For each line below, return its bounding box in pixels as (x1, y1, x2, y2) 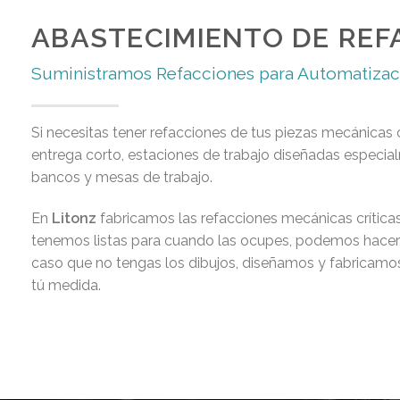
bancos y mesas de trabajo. (31, 169, 212, 187)
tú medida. (31, 277, 101, 295)
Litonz (48, 210, 96, 228)
